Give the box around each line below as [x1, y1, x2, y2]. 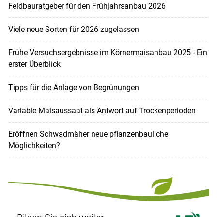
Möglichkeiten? [8, 141, 60, 151]
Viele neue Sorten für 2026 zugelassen [8, 25, 139, 34]
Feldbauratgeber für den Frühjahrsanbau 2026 [8, 1, 166, 11]
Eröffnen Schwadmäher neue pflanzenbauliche [8, 129, 168, 139]
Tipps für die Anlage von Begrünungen [8, 83, 139, 93]
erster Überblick [8, 60, 61, 69]
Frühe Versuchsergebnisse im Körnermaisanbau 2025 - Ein [8, 48, 207, 58]
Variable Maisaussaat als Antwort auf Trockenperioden [8, 106, 196, 116]
